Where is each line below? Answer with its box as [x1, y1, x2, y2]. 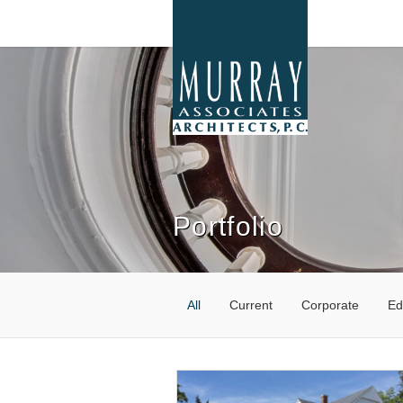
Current [229, 297, 273, 312]
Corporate [301, 297, 359, 312]
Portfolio [173, 210, 283, 241]
